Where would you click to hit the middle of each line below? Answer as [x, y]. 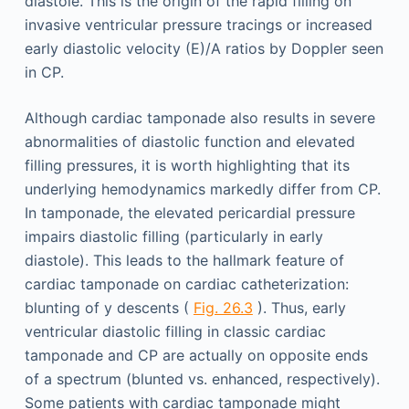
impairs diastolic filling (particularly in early [173, 236]
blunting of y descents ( [109, 308]
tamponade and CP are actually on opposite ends [196, 355]
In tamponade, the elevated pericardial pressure [189, 213]
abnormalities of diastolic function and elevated [189, 142]
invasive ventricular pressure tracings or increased [198, 25]
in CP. [44, 72]
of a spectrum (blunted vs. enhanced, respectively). [202, 379]
